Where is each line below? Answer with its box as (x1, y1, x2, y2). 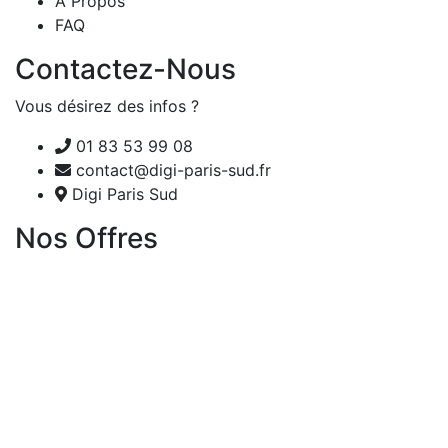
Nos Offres (15, 221, 158, 256)
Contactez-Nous (15, 52, 236, 87)
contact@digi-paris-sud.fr (76, 160, 271, 181)
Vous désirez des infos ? (15, 96, 199, 117)
